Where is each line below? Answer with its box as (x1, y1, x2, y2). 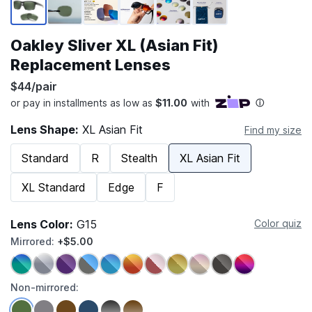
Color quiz (254, 217, 302, 230)
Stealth (121, 151, 157, 166)
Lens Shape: (10, 123, 79, 137)
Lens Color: (10, 217, 73, 232)
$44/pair (10, 79, 57, 94)
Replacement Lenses (10, 56, 171, 75)
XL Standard (22, 180, 86, 195)
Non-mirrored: (10, 281, 79, 294)
